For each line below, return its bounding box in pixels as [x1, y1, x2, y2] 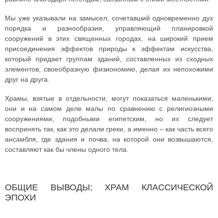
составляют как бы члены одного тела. [5, 145, 128, 153]
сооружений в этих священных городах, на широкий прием [5, 35, 213, 42]
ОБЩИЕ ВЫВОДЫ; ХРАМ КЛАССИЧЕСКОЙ [5, 182, 213, 192]
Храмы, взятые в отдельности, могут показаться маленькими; [5, 94, 213, 102]
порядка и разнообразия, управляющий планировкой [5, 24, 213, 32]
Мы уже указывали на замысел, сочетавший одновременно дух [5, 14, 213, 22]
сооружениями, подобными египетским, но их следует [5, 115, 213, 123]
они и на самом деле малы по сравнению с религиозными [5, 105, 213, 112]
